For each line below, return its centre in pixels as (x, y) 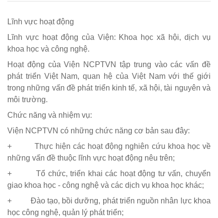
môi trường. (27, 100)
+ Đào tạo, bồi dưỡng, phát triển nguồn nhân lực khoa (109, 201)
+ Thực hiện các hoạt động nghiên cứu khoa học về (109, 146)
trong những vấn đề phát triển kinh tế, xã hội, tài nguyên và (109, 88)
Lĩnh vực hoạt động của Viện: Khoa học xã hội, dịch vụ (109, 37)
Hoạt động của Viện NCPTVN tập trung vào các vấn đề (109, 64)
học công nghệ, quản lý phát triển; (65, 212)
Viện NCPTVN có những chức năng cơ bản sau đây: (99, 131)
